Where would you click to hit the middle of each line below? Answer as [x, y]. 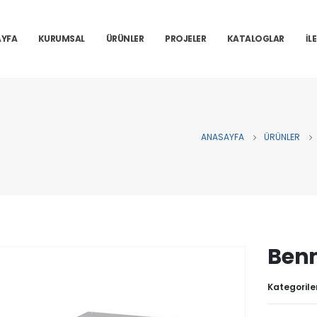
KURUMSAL [61, 39]
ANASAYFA [223, 137]
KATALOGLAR [255, 39]
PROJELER [186, 39]
